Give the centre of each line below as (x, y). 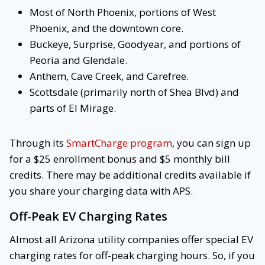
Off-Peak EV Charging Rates (88, 216)
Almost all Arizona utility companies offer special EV (131, 240)
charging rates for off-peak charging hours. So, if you (132, 256)
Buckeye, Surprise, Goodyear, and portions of (135, 44)
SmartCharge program (119, 143)
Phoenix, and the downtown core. (106, 28)
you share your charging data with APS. (101, 191)
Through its (38, 143)
